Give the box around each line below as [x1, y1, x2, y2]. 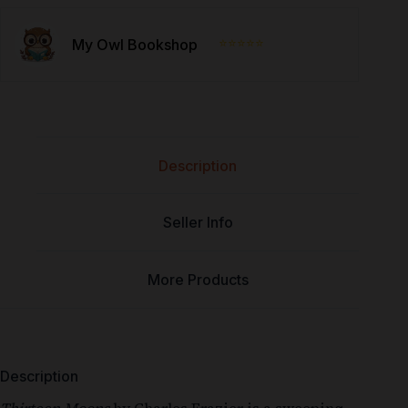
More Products [147, 270, 249, 289]
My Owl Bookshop [72, 35, 198, 54]
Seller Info [162, 213, 233, 232]
